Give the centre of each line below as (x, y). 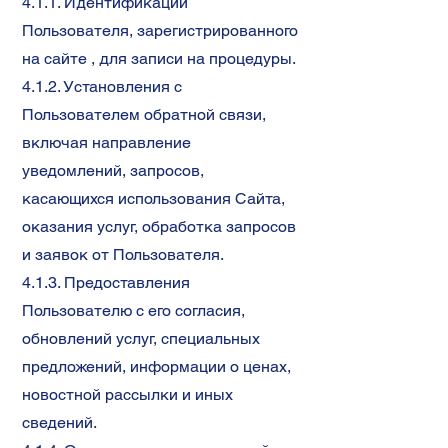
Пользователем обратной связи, (144, 114)
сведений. (59, 422)
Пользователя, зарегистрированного (160, 30)
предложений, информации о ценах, (156, 366)
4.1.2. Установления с (102, 86)
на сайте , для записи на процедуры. (159, 58)
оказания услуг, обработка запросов (159, 226)
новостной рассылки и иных (127, 394)
